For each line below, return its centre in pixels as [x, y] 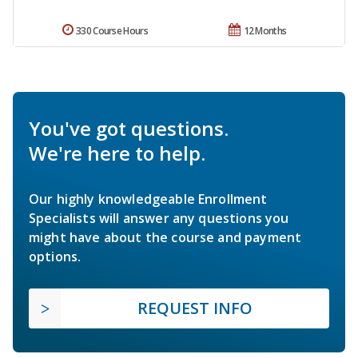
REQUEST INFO [195, 308]
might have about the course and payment [165, 238]
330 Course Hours [112, 31]
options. [55, 257]
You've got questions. [129, 129]
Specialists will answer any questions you [159, 219]
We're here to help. [117, 153]
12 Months [265, 31]
